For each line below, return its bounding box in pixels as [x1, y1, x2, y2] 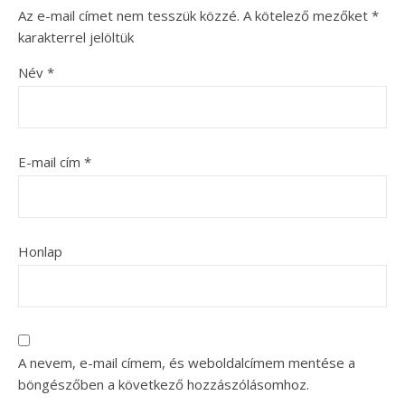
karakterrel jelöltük [18, 28, 134, 46]
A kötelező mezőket [243, 6, 372, 24]
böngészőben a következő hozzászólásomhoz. [18, 375, 309, 393]
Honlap [18, 242, 62, 260]
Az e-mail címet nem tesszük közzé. [18, 6, 240, 24]
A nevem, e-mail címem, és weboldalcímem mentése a [18, 353, 355, 372]
